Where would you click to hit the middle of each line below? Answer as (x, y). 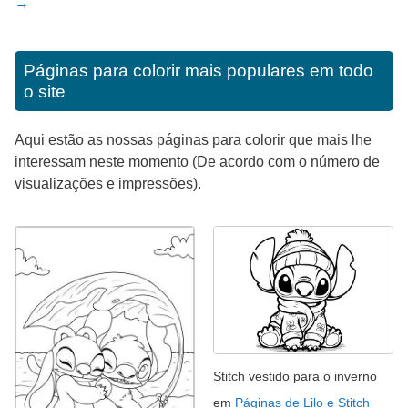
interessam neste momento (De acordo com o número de (197, 162)
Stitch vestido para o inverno (295, 376)
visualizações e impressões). (108, 184)
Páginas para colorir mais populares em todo (199, 71)
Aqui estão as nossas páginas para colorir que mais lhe (193, 140)
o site (45, 92)
